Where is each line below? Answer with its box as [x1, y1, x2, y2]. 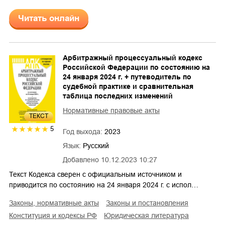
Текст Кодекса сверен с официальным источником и [9, 170, 182, 178]
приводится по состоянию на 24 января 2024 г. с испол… [9, 180, 198, 189]
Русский [83, 141, 109, 150]
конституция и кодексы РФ [13, 211, 97, 219]
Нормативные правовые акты [63, 106, 160, 115]
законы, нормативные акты [13, 198, 99, 207]
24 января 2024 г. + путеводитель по [63, 72, 191, 81]
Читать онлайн [18, 13, 79, 23]
